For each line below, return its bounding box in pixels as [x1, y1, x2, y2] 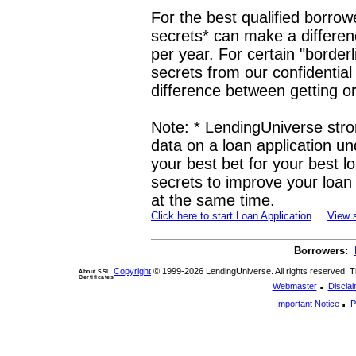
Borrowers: [293, 245, 348, 257]
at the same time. [151, 192, 275, 209]
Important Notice [276, 299, 339, 308]
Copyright [114, 266, 151, 276]
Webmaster [272, 281, 317, 291]
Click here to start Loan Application [151, 210, 311, 222]
